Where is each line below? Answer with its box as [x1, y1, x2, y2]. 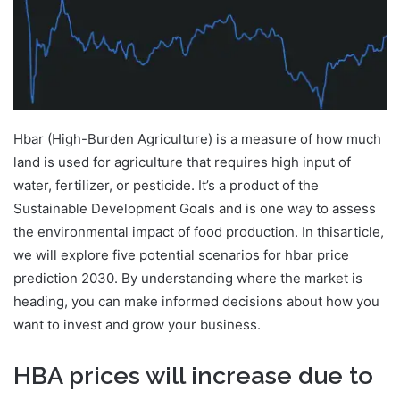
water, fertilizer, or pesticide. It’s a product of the [13, 176, 319, 194]
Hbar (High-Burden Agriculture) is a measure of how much [13, 129, 381, 147]
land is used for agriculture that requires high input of [13, 153, 351, 171]
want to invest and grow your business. [13, 315, 261, 333]
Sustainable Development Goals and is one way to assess [13, 199, 376, 217]
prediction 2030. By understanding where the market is [13, 269, 362, 287]
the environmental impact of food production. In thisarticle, [13, 222, 384, 240]
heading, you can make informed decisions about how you [13, 292, 379, 310]
